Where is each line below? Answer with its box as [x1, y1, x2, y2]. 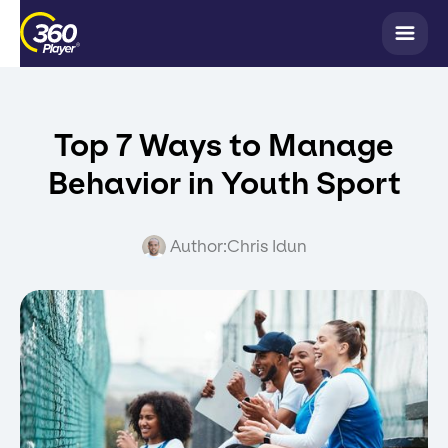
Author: [169, 236, 227, 257]
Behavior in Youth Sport [47, 165, 401, 203]
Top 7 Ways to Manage [54, 127, 394, 165]
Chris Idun [226, 236, 307, 257]
